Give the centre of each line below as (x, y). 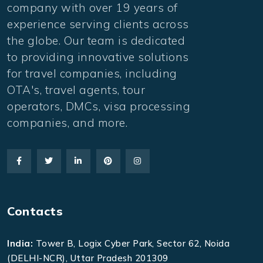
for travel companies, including (92, 74)
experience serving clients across (98, 24)
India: (20, 244)
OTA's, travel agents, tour (76, 90)
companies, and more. (67, 123)
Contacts (35, 211)
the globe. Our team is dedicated (96, 41)
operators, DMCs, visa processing (99, 107)
